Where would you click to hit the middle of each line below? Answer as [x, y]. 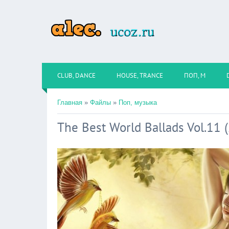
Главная [70, 102]
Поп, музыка [138, 102]
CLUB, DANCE [76, 75]
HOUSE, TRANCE [140, 75]
